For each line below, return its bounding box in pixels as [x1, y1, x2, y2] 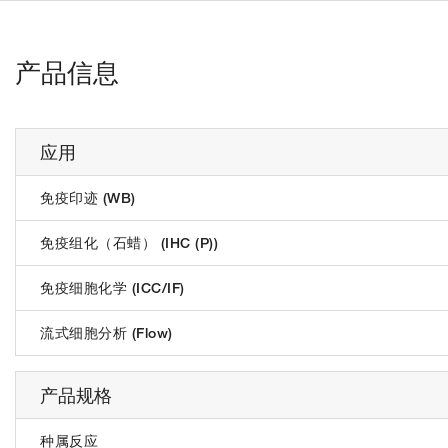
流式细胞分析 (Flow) [40, 323, 173, 342]
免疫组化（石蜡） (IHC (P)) [40, 233, 218, 252]
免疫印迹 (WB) [40, 188, 136, 207]
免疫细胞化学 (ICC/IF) [40, 278, 185, 297]
